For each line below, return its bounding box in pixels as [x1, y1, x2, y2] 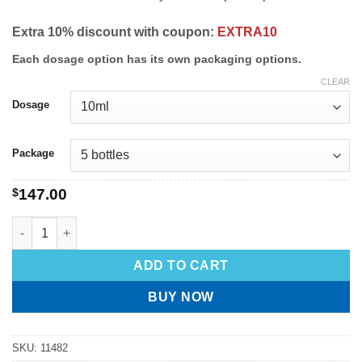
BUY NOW [148, 289, 214, 304]
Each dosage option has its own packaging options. [12, 53, 301, 66]
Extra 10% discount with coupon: [12, 25, 217, 40]
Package [12, 147, 54, 160]
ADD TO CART [133, 258, 229, 272]
